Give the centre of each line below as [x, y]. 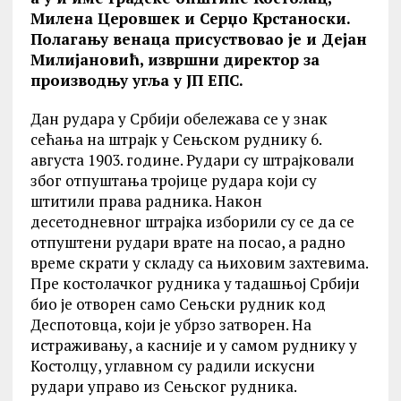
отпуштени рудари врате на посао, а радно [188, 242]
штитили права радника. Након [146, 201]
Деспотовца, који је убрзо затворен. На [171, 324]
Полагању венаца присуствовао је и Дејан [198, 39]
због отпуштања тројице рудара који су [173, 180]
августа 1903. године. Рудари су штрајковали [192, 160]
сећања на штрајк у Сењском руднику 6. [175, 139]
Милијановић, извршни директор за [175, 60]
